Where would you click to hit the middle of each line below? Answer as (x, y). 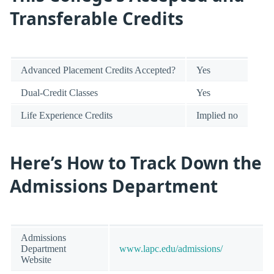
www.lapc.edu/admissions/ (171, 248)
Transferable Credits (97, 19)
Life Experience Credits (67, 115)
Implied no (217, 115)
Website (36, 259)
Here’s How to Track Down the (136, 162)
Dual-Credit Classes (59, 92)
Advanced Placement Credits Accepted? (98, 70)
